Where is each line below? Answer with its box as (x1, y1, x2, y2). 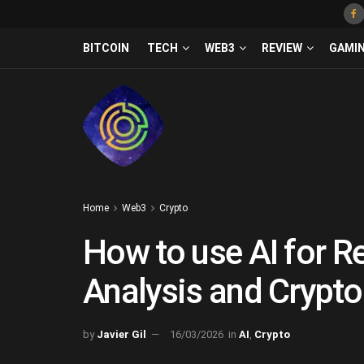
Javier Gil (97, 327, 146, 340)
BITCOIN (83, 41, 129, 54)
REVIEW (262, 41, 302, 54)
